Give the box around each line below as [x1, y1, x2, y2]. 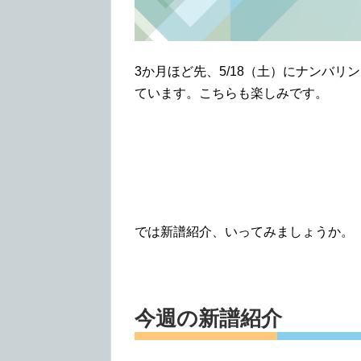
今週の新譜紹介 [135, 305, 282, 330]
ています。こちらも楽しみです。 [135, 85, 328, 100]
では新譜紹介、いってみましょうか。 [135, 224, 354, 239]
